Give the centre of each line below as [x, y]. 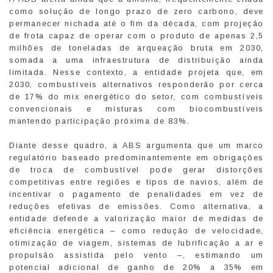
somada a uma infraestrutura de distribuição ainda [136, 60]
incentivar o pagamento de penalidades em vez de [136, 194]
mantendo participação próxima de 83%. [100, 121]
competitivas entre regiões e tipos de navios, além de [136, 182]
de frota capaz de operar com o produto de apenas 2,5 [136, 36]
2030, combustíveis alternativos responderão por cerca [136, 85]
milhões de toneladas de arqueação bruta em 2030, [136, 48]
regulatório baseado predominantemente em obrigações [136, 158]
